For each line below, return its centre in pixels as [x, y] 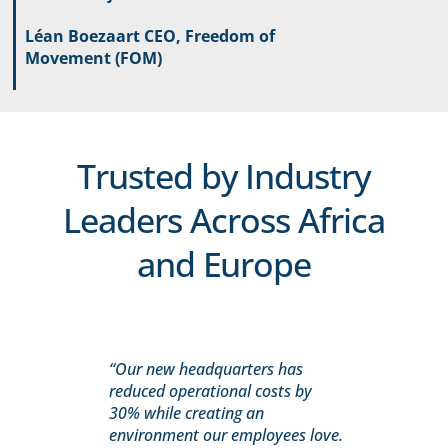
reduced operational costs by [211, 391]
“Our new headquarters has [206, 369]
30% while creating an [187, 413]
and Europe [224, 264]
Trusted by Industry [224, 176]
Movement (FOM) [93, 57]
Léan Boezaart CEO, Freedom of [149, 35]
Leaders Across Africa [224, 220]
